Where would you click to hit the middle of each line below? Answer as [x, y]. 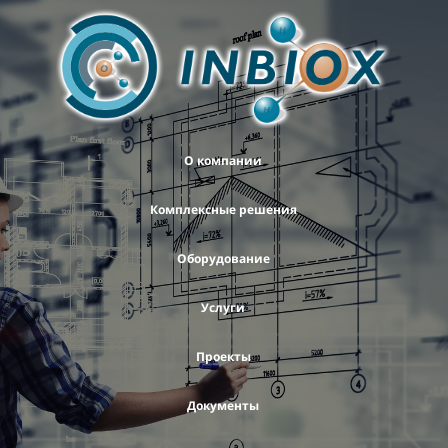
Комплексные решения [223, 210]
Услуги [223, 308]
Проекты [223, 357]
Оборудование [223, 259]
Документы [223, 406]
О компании [223, 161]
